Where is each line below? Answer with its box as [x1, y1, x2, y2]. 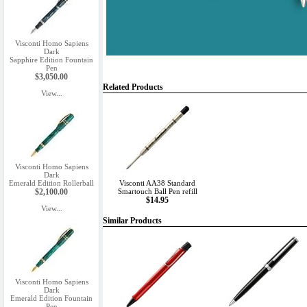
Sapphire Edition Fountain [10, 56, 93, 64]
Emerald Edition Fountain [10, 294, 93, 302]
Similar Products [103, 216, 162, 225]
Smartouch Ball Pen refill [117, 187, 197, 195]
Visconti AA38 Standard [119, 179, 195, 187]
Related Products [103, 82, 163, 92]
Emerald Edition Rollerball [9, 179, 94, 187]
